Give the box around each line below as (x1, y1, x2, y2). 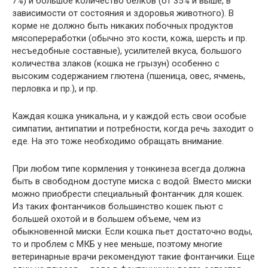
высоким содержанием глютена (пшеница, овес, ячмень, (12, 71, 245, 81)
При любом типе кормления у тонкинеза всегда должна (12, 163, 245, 174)
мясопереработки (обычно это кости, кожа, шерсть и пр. (12, 33, 247, 44)
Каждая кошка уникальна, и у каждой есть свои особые (12, 111, 246, 121)
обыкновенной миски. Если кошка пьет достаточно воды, (12, 226, 252, 237)
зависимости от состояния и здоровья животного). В (12, 8, 234, 19)
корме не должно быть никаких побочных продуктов (12, 20, 233, 31)
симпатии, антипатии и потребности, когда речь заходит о (12, 123, 254, 134)
